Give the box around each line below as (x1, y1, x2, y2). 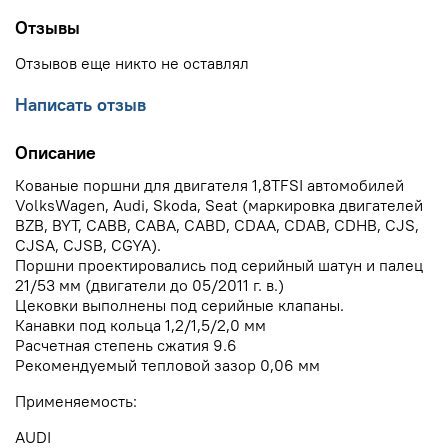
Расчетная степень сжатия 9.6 (15, 335, 237, 356)
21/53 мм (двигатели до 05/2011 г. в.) (15, 275, 284, 296)
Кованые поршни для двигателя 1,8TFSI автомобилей (15, 175, 404, 196)
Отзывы (15, 15, 80, 39)
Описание (15, 140, 96, 164)
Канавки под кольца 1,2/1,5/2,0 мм (15, 315, 266, 336)
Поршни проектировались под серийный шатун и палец (15, 255, 423, 276)
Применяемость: (15, 391, 137, 412)
